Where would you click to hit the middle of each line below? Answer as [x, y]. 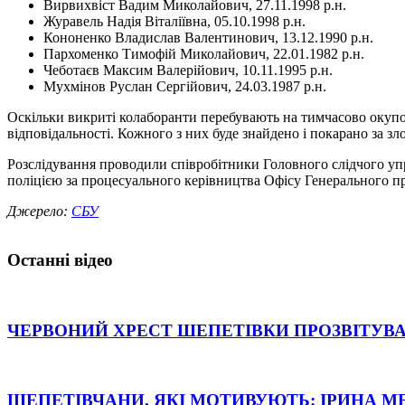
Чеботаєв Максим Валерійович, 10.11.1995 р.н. [188, 70]
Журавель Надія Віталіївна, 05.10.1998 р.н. [174, 21]
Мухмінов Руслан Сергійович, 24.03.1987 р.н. [185, 86]
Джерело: [39, 211]
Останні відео [60, 260]
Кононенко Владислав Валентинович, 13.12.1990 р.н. [208, 37]
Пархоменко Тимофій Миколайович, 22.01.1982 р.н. [204, 53]
